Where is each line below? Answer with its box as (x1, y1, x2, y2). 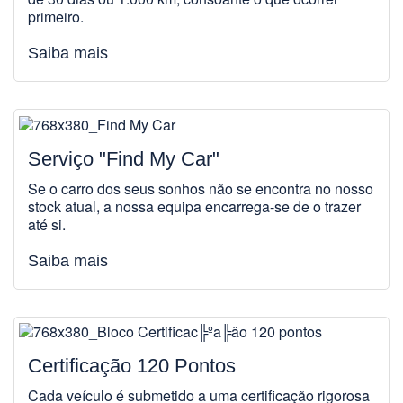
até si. (28, 213, 66, 235)
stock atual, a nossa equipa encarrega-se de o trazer (28, 195, 361, 217)
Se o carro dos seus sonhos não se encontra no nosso (28, 177, 373, 199)
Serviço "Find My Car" (28, 147, 219, 170)
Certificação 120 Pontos (28, 354, 236, 378)
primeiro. (28, 5, 84, 27)
